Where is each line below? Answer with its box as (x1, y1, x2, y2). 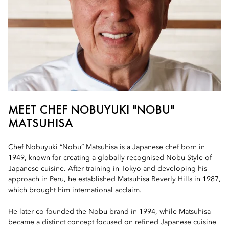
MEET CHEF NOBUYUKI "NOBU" (8, 102, 174, 118)
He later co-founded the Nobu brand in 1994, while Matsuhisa (8, 208, 211, 215)
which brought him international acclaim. (8, 187, 142, 194)
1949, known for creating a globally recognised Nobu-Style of (8, 154, 212, 162)
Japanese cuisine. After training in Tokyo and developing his (8, 165, 207, 172)
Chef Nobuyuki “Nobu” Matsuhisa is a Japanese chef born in (8, 144, 205, 151)
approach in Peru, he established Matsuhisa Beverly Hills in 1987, (8, 176, 221, 183)
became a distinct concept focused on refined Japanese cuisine (8, 219, 216, 226)
